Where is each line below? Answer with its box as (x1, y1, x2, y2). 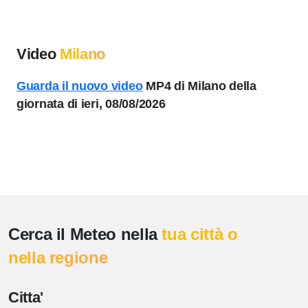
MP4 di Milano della (142, 79, 256, 93)
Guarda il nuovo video (16, 79, 143, 93)
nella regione (8, 248, 108, 267)
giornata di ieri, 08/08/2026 (16, 97, 166, 111)
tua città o (162, 225, 238, 243)
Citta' (8, 289, 44, 306)
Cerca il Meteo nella (8, 225, 162, 243)
